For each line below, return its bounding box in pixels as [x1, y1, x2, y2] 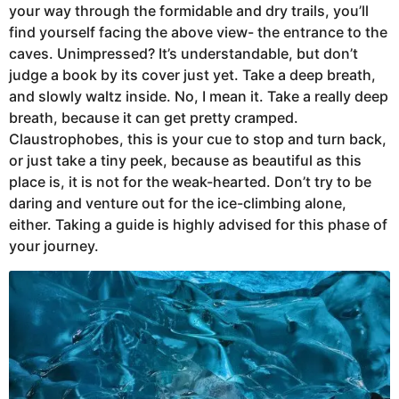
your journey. [9, 237, 102, 256]
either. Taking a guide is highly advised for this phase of [9, 216, 387, 234]
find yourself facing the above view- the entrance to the [9, 23, 387, 42]
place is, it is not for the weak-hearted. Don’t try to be [9, 173, 371, 191]
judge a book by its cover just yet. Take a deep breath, [9, 66, 376, 85]
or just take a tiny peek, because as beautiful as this [9, 151, 362, 170]
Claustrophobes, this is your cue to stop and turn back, [9, 130, 387, 149]
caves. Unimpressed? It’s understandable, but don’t [9, 45, 358, 63]
